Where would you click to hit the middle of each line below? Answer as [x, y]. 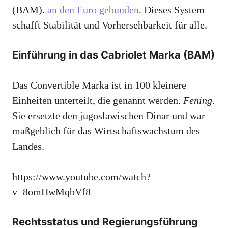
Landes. [28, 146]
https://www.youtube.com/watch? [81, 177]
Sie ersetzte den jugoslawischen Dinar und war [109, 116]
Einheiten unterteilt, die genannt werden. [98, 101]
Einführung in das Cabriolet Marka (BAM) [113, 55]
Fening [198, 101]
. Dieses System [172, 10]
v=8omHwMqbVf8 [51, 192]
